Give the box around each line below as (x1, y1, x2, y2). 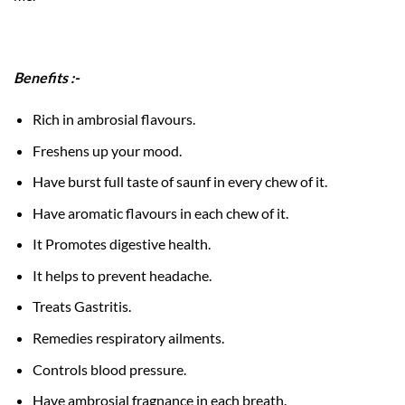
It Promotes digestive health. (32, 235, 211, 253)
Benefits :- (14, 69, 80, 87)
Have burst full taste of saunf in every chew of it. (32, 173, 327, 191)
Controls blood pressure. (32, 360, 186, 378)
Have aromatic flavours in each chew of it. (32, 203, 288, 221)
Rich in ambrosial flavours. (32, 109, 195, 127)
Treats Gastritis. (32, 297, 131, 316)
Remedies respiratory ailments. (32, 329, 224, 347)
